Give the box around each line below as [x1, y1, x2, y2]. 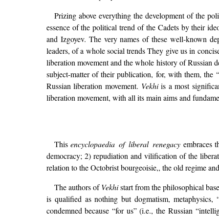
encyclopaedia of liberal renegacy [70, 139, 181, 150]
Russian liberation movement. [46, 80, 141, 91]
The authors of [54, 182, 101, 193]
